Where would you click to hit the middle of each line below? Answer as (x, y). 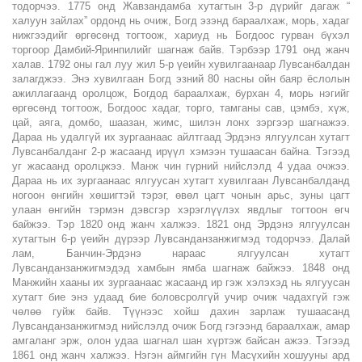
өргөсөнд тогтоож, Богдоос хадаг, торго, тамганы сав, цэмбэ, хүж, (181, 107)
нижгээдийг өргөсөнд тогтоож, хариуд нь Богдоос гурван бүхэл (181, 35)
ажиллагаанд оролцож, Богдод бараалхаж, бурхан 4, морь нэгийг (181, 93)
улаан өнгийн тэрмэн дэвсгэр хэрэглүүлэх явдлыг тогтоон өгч (181, 209)
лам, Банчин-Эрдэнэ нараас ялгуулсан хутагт (181, 253)
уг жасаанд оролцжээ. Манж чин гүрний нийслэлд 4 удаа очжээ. (181, 166)
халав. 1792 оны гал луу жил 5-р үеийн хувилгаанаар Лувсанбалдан (181, 64)
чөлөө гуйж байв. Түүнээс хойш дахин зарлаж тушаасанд (181, 311)
